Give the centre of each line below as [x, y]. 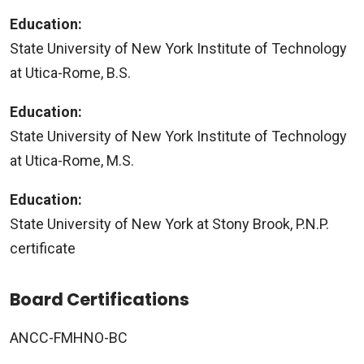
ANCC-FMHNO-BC [69, 338]
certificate [43, 249]
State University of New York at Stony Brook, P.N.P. [169, 224]
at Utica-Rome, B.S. [70, 73]
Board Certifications [100, 300]
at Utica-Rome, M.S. [72, 161]
